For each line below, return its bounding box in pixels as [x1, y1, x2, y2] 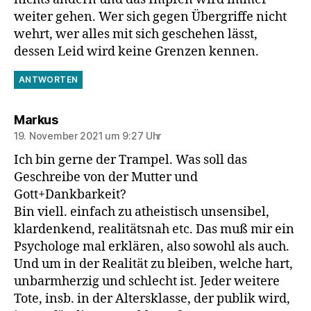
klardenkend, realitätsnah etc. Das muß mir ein [14, 221, 294, 238]
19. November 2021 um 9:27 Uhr [14, 130, 162, 142]
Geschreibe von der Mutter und [14, 169, 198, 186]
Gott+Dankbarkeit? [14, 187, 126, 203]
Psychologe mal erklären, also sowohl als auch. [14, 239, 289, 255]
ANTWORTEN [19, 74, 78, 85]
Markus [14, 112, 58, 128]
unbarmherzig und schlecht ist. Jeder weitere [14, 274, 280, 290]
